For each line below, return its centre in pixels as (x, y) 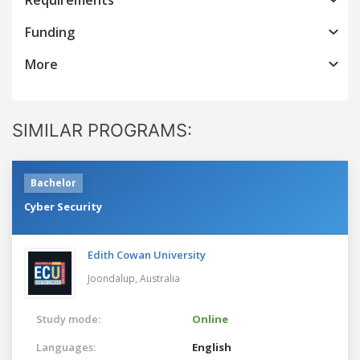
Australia (160, 278)
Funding (50, 32)
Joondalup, (114, 278)
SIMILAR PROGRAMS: (102, 130)
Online (210, 319)
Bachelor (53, 182)
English (212, 347)
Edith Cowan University (147, 254)
